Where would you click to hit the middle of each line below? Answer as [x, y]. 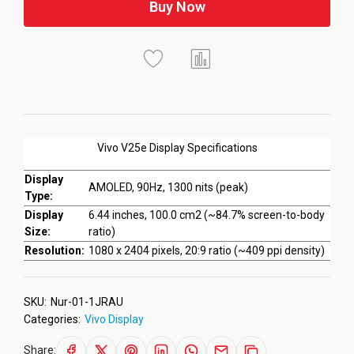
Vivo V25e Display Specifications [177, 148]
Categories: [52, 319]
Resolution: [55, 250]
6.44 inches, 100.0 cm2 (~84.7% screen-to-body [207, 215]
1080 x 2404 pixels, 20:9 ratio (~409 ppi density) [207, 250]
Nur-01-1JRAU [87, 302]
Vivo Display [114, 319]
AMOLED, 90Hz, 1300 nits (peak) [168, 187]
